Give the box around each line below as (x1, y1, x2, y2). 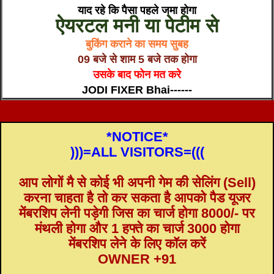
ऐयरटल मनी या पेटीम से (56, 15, 218, 37)
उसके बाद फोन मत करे (93, 68, 181, 81)
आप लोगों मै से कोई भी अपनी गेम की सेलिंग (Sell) (18, 175, 256, 191)
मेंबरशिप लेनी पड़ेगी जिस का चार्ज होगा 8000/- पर (19, 206, 255, 221)
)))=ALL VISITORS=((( (70, 144, 204, 160)
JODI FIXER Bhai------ (82, 84, 192, 97)
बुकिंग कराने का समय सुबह (86, 38, 188, 51)
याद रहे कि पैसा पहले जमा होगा (78, 4, 196, 17)
